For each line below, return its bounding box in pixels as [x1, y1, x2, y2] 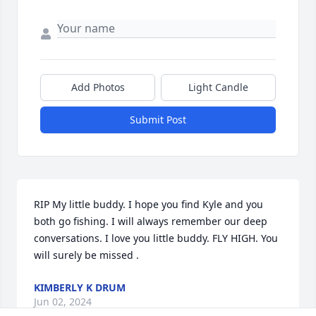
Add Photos [71, 80, 125, 95]
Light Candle [188, 80, 248, 95]
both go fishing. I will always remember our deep [34, 214, 267, 229]
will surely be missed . [34, 248, 139, 262]
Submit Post [130, 113, 186, 127]
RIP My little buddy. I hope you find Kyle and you [34, 197, 263, 212]
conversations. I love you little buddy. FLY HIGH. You [34, 231, 278, 245]
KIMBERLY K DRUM [34, 281, 126, 295]
